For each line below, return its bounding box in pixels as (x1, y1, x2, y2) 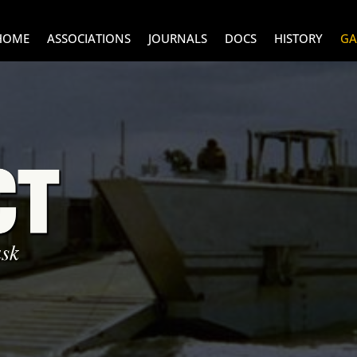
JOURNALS (148, 29, 207, 46)
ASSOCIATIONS (47, 29, 131, 46)
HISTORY (274, 29, 323, 46)
